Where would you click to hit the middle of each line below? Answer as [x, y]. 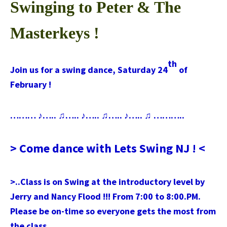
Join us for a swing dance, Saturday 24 [89, 70]
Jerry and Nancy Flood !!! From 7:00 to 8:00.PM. [105, 197]
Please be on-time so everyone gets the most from [113, 211]
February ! [31, 85]
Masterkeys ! [55, 33]
